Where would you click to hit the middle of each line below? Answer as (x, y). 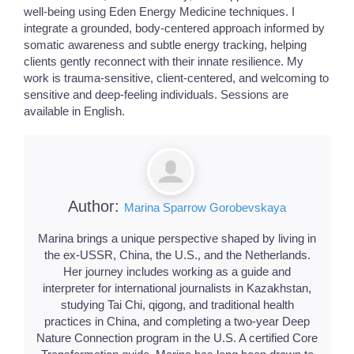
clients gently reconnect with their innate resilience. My (164, 61)
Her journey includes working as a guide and (177, 271)
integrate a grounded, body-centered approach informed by (174, 28)
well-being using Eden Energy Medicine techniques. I (159, 11)
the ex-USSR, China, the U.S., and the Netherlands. (177, 254)
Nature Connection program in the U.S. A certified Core (177, 337)
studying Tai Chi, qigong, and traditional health (177, 304)
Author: (96, 206)
